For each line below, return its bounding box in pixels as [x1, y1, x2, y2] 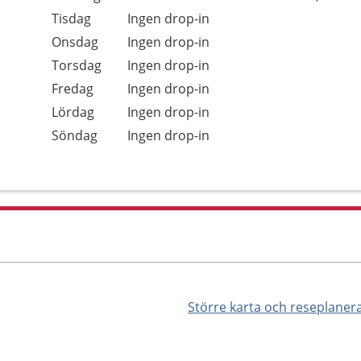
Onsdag [52, 33, 98, 51]
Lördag [52, 103, 94, 121]
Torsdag [52, 56, 102, 74]
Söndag [52, 127, 98, 144]
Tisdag [52, 10, 91, 27]
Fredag [52, 80, 93, 98]
